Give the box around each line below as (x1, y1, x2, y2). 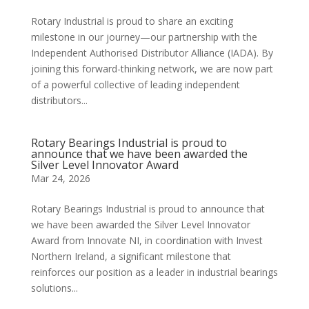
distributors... (30, 93, 88, 107)
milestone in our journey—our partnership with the (30, 30, 257, 43)
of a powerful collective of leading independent (30, 77, 240, 91)
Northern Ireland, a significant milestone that (30, 249, 231, 263)
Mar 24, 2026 (30, 171, 90, 185)
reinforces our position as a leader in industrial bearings (30, 265, 278, 279)
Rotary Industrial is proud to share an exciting (30, 14, 233, 28)
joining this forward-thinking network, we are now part (30, 61, 273, 75)
